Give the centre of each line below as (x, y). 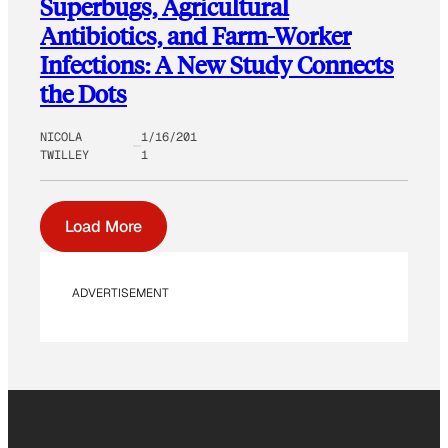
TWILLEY (64, 154)
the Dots (83, 93)
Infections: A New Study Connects (217, 64)
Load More (103, 226)
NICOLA (61, 136)
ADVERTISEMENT (120, 292)
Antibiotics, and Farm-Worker (195, 35)
